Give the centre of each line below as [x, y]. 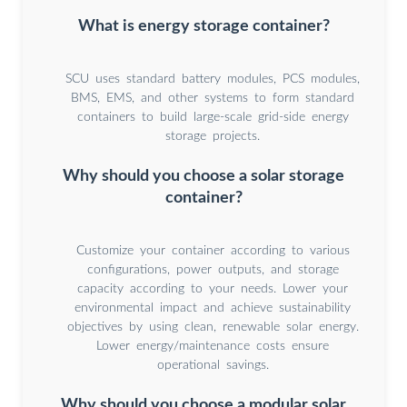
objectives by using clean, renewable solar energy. [213, 328]
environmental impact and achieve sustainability [213, 308]
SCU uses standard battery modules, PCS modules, [213, 79]
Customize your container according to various [213, 251]
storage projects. [213, 137]
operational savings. [213, 366]
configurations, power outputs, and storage [213, 270]
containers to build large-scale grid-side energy [213, 118]
